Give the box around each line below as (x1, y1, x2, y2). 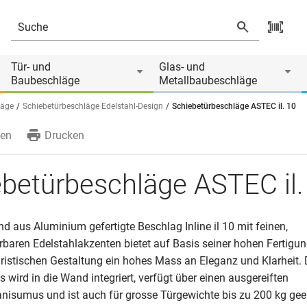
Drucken (45, 129, 84, 142)
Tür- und (11, 60, 51, 73)
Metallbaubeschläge (159, 74, 257, 87)
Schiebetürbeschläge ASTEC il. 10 (172, 101, 296, 111)
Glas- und (159, 60, 205, 73)
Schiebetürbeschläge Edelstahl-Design (23, 101, 163, 111)
